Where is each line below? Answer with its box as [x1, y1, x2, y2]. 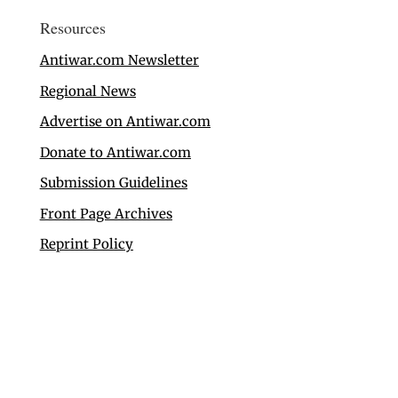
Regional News [39, 82, 136, 99]
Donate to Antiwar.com [39, 143, 191, 161]
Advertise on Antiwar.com [39, 113, 211, 131]
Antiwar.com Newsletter [39, 52, 199, 69]
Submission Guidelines [39, 174, 187, 192]
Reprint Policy [39, 235, 133, 253]
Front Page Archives [39, 204, 172, 222]
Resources [39, 17, 106, 39]
